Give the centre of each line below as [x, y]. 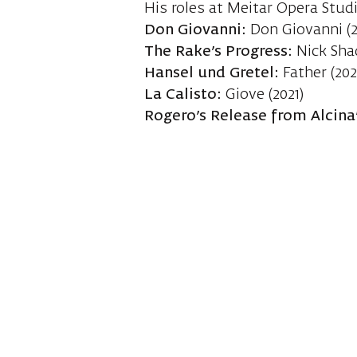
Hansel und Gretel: [212, 74]
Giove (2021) [263, 95]
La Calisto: [183, 95]
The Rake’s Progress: [219, 52]
